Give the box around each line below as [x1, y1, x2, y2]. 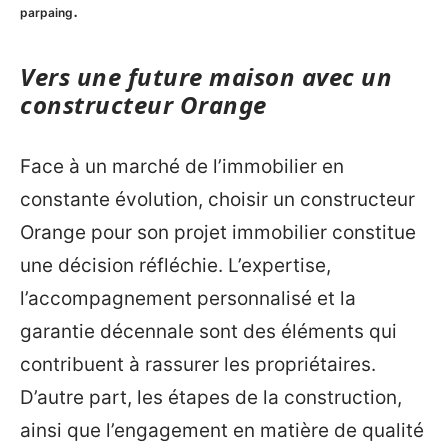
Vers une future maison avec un [20, 60, 392, 93]
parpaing [20, 5, 73, 20]
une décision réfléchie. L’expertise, [20, 253, 331, 277]
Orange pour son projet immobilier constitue [20, 220, 416, 244]
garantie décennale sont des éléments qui [20, 319, 397, 343]
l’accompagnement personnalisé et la [20, 286, 356, 310]
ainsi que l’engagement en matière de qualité [20, 418, 424, 442]
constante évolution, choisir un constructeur [20, 187, 415, 211]
